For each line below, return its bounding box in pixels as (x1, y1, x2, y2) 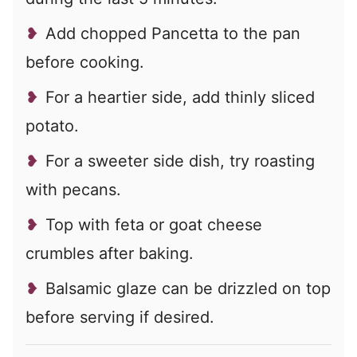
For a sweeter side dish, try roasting (45, 151, 315, 171)
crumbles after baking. (25, 244, 194, 264)
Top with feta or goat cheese (45, 215, 262, 235)
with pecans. (25, 180, 121, 200)
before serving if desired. (25, 308, 214, 328)
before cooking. (25, 53, 144, 73)
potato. (25, 116, 79, 136)
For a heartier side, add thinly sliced (45, 88, 315, 108)
